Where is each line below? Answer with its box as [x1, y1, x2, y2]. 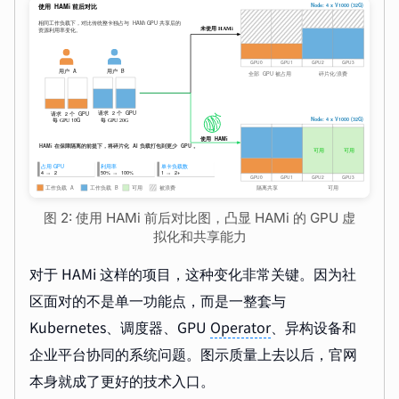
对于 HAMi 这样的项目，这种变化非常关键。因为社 [29, 262, 356, 284]
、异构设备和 [271, 315, 356, 338]
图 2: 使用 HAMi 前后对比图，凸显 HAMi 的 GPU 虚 [44, 208, 355, 226]
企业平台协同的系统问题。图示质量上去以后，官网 [29, 342, 357, 364]
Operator [210, 315, 271, 338]
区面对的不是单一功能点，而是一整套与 [29, 289, 286, 311]
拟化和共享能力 [152, 227, 247, 245]
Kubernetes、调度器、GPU [29, 315, 210, 338]
